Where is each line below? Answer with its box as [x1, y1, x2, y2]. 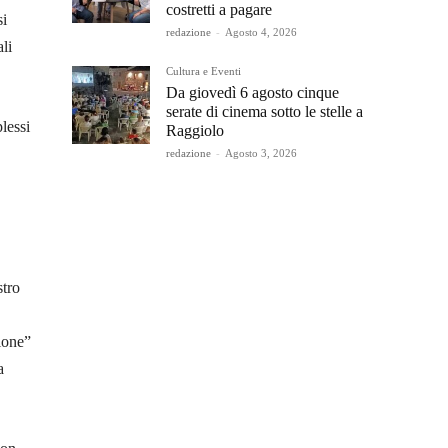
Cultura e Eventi [166, 65, 241, 77]
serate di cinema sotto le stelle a [166, 103, 363, 120]
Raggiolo [166, 122, 224, 139]
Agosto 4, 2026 [225, 26, 297, 38]
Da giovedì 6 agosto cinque [166, 84, 339, 101]
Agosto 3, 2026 [225, 147, 297, 159]
